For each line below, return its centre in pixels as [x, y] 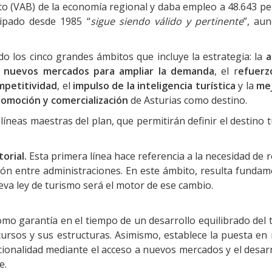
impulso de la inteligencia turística [154, 86]
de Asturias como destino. [188, 100]
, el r [226, 71]
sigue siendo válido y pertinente [167, 21]
